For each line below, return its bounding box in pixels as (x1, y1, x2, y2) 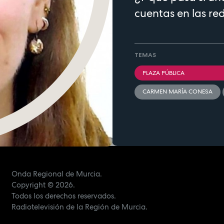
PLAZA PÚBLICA (142, 68, 184, 77)
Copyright (11, 179, 45, 190)
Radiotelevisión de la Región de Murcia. (11, 201, 147, 212)
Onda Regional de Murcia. (11, 168, 102, 179)
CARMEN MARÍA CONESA (142, 87, 212, 96)
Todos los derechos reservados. (11, 190, 116, 201)
